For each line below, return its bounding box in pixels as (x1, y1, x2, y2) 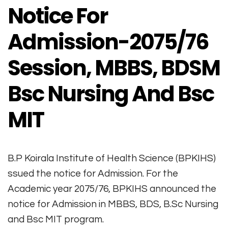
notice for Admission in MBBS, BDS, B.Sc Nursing (8, 198, 218, 209)
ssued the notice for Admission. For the (8, 168, 178, 179)
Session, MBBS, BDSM (8, 52, 220, 83)
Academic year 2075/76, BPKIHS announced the (8, 183, 216, 194)
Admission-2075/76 (8, 26, 209, 57)
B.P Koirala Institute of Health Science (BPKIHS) (8, 153, 216, 163)
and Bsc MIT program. (8, 214, 104, 224)
